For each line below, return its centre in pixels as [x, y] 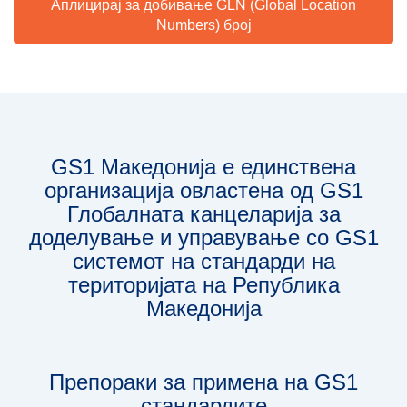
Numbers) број [203, 25]
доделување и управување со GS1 [203, 238]
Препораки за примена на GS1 [203, 382]
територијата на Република [203, 285]
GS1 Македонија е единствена [203, 167]
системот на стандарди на [203, 261]
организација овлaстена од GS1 [203, 190]
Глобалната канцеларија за [203, 214]
